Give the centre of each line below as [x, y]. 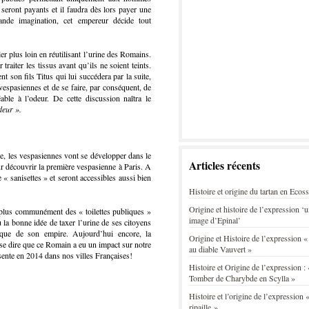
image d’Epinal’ [215, 220]
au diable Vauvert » [220, 249]
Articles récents [225, 166]
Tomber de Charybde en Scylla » [242, 278]
